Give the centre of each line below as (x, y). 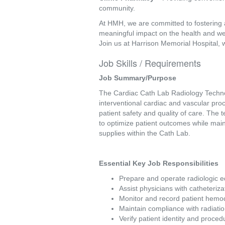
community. (117, 8)
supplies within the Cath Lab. (146, 133)
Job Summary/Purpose (139, 78)
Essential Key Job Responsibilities (160, 163)
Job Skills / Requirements (150, 63)
